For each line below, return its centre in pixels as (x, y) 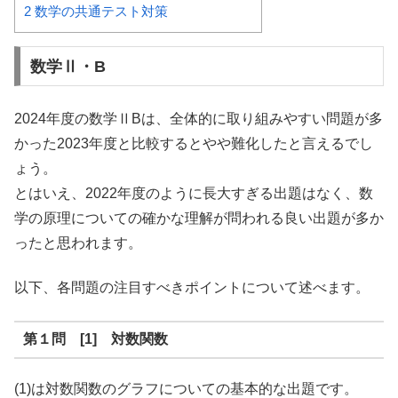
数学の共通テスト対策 (99, 11)
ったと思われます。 (78, 243)
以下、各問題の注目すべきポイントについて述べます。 (192, 288)
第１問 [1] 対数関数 (95, 339)
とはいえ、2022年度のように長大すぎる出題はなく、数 (194, 194)
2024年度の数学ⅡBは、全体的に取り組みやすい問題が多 (199, 119)
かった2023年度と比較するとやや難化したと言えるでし (194, 144)
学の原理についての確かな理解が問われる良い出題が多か (199, 219)
